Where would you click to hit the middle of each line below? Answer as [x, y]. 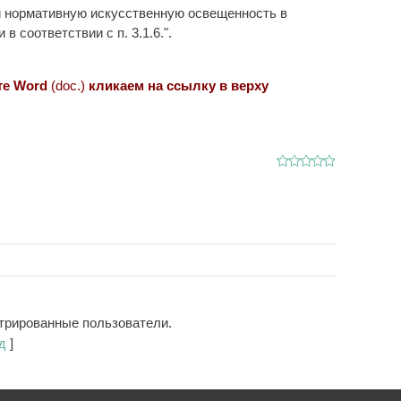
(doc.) [68, 85]
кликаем [114, 85]
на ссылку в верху [206, 85]
